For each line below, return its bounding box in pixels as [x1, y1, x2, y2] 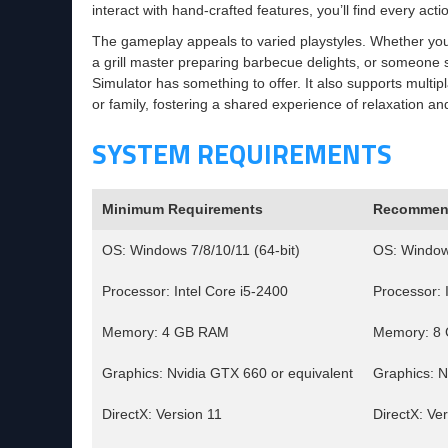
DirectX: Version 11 [102, 406, 222, 422]
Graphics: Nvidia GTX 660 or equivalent [102, 365, 353, 381]
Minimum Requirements [102, 201, 263, 217]
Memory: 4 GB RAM [102, 324, 229, 340]
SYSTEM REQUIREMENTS [92, 133, 392, 174]
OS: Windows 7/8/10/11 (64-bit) [102, 242, 300, 258]
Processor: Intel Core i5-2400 [102, 283, 288, 299]
